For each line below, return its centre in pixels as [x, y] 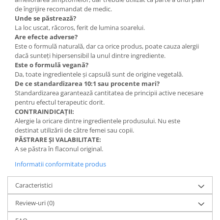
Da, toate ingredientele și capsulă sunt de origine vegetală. [99, 74]
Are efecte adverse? [46, 37]
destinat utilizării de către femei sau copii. [74, 130]
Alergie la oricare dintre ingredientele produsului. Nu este [97, 121]
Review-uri [31, 203]
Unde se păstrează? [45, 18]
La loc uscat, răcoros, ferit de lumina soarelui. [80, 28]
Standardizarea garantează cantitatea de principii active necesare [109, 93]
